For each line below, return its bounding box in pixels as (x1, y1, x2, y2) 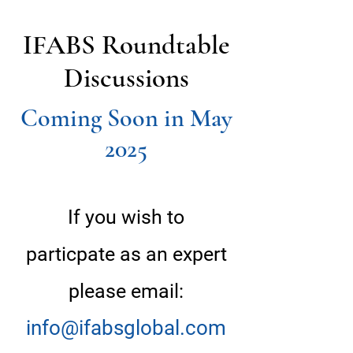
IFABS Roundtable (22, 28, 230, 61)
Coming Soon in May (20, 102, 232, 133)
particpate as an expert (25, 243, 227, 266)
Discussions (63, 61, 189, 95)
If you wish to (68, 206, 184, 229)
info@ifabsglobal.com (26, 316, 226, 340)
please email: (69, 280, 184, 303)
